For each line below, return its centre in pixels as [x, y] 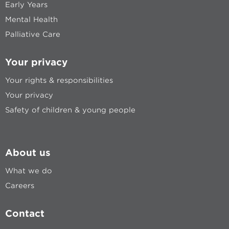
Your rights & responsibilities [59, 80]
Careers [20, 185]
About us [28, 152]
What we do [29, 170]
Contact [25, 213]
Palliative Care [33, 34]
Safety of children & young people [70, 110]
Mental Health [31, 19]
